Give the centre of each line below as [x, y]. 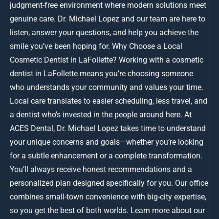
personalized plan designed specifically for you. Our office [109, 183]
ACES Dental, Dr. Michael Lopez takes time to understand [108, 128]
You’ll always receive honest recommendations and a [101, 169]
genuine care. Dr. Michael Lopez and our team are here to [108, 19]
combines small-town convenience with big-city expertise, [108, 197]
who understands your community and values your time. [107, 87]
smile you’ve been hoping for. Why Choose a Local [96, 46]
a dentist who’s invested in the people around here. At [101, 114]
